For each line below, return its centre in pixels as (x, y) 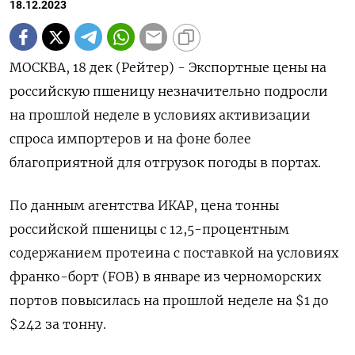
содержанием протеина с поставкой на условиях (174, 253)
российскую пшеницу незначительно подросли (169, 92)
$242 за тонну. (58, 324)
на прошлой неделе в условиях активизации (160, 115)
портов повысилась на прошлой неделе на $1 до (169, 301)
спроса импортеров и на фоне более (130, 139)
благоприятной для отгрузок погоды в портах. (165, 163)
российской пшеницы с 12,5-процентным (149, 229)
